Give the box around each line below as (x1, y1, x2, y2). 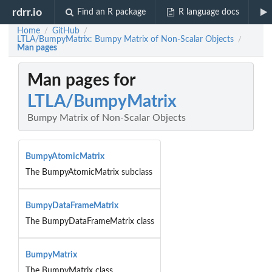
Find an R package (77, 8, 146, 16)
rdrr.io (12, 7, 42, 18)
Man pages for (27, 72, 135, 89)
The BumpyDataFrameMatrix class (25, 217, 154, 226)
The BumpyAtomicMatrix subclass (25, 168, 152, 177)
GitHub (52, 27, 80, 35)
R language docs (178, 8, 239, 16)
